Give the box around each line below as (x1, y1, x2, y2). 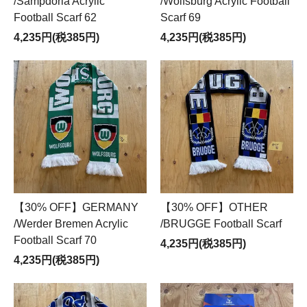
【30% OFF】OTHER (160, 201, 268, 213)
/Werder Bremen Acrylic (14, 218, 128, 230)
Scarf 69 (160, 12, 201, 23)
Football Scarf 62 (14, 12, 97, 23)
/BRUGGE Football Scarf (160, 218, 282, 230)
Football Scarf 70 (14, 234, 97, 246)
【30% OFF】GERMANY (14, 201, 138, 213)
